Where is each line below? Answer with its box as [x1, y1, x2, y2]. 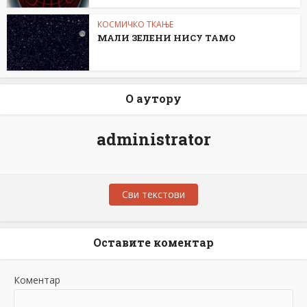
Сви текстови [122, 188, 185, 201]
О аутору [125, 91, 182, 106]
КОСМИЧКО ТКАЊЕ [97, 18, 173, 30]
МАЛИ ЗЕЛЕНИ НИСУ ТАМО [97, 31, 236, 44]
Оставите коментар [93, 235, 214, 250]
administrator [96, 128, 211, 151]
